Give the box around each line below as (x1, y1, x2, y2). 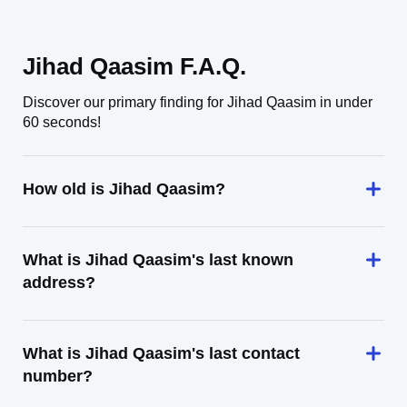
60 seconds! (23, 114, 101, 130)
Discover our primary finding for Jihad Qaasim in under (23, 94, 372, 110)
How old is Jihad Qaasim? (23, 180, 225, 198)
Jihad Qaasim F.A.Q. (23, 53, 246, 80)
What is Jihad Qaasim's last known (23, 251, 293, 269)
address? (23, 273, 95, 292)
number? (23, 367, 93, 385)
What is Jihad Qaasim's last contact (23, 344, 300, 362)
